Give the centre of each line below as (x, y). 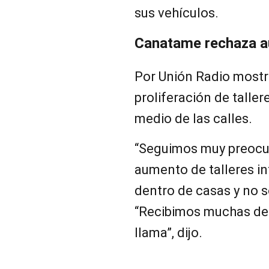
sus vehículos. (177, 13)
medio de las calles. (193, 118)
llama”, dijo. (168, 232)
